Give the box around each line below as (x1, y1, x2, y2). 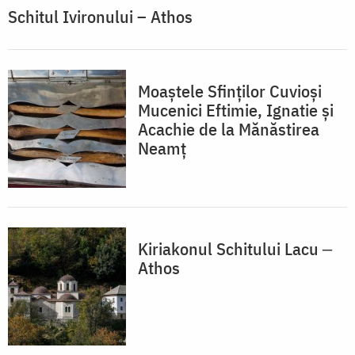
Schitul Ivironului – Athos (8, 5, 193, 29)
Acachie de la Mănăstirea (138, 117, 319, 141)
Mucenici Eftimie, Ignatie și (138, 98, 334, 122)
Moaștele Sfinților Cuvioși (138, 79, 322, 103)
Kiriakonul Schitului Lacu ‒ (138, 237, 332, 261)
